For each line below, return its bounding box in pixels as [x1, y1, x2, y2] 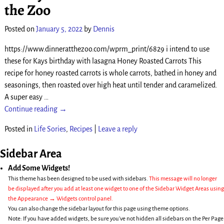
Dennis [92, 25, 114, 33]
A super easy [4, 93, 44, 101]
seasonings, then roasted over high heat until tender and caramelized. [4, 81, 217, 89]
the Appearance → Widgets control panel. [8, 195, 113, 202]
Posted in [4, 125, 32, 133]
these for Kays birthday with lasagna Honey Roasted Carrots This [4, 57, 201, 65]
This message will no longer [149, 175, 217, 182]
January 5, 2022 [35, 25, 82, 33]
